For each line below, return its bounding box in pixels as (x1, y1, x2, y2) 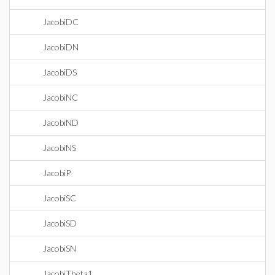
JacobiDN (43, 42, 79, 52)
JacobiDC (43, 17, 79, 27)
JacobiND (43, 117, 79, 128)
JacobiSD (43, 218, 77, 228)
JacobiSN (43, 243, 76, 254)
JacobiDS (43, 67, 77, 77)
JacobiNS (43, 142, 76, 153)
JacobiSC (43, 193, 76, 203)
